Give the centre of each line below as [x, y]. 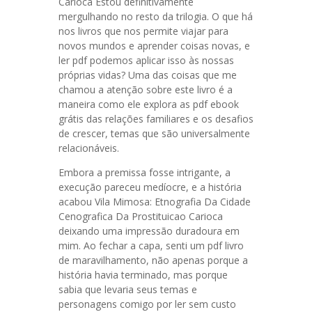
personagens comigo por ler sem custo [147, 304]
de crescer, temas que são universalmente [154, 133]
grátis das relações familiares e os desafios [156, 119]
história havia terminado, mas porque [143, 275]
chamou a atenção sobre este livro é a [146, 89]
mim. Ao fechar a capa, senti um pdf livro [151, 245]
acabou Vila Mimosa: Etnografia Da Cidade [155, 202]
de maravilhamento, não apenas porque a [153, 260]
